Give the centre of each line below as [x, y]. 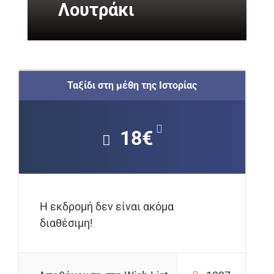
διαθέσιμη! [66, 223]
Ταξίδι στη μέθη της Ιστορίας [132, 86]
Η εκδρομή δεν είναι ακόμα [107, 207]
